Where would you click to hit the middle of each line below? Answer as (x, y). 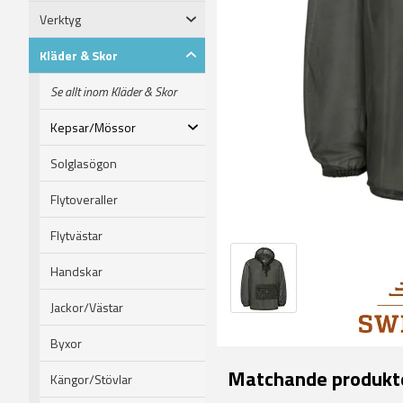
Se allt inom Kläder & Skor (113, 91)
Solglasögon (84, 163)
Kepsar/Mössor (93, 127)
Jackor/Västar (87, 307)
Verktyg (60, 19)
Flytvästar (76, 235)
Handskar (76, 271)
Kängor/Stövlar (91, 379)
